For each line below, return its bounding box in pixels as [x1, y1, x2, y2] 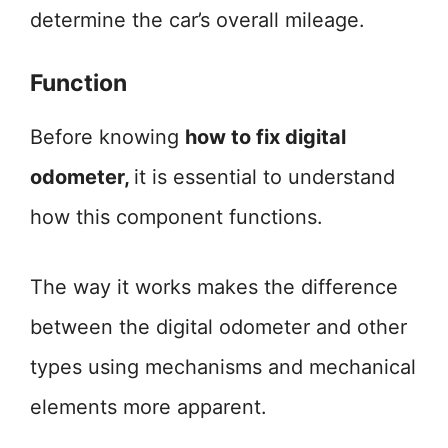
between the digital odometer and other [30, 315, 407, 339]
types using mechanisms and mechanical [30, 355, 416, 379]
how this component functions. [30, 205, 323, 229]
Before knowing [30, 125, 185, 149]
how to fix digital [185, 125, 346, 149]
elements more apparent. [30, 395, 267, 419]
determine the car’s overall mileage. [30, 8, 365, 32]
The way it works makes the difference [30, 275, 398, 299]
